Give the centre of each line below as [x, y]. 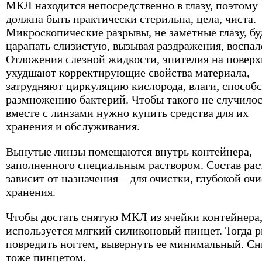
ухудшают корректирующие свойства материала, [128, 73]
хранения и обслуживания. [73, 126]
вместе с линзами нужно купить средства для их [127, 113]
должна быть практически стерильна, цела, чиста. [131, 19]
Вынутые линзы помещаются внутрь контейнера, [129, 151]
